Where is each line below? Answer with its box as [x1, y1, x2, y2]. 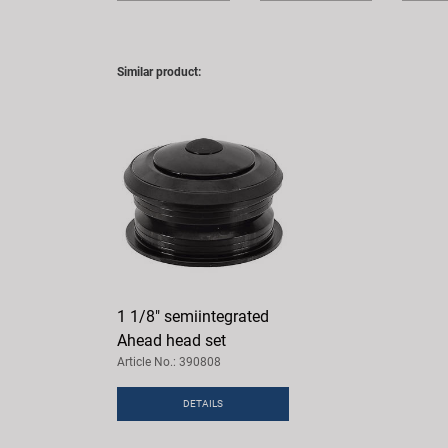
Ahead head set [117, 330, 226, 350]
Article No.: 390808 [117, 354, 221, 369]
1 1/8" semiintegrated [117, 306, 269, 326]
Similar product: [117, 65, 201, 80]
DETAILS [182, 397, 223, 409]
